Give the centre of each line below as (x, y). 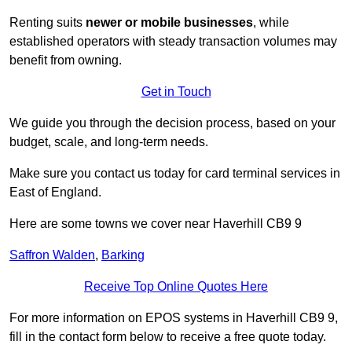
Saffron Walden (52, 255)
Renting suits (48, 23)
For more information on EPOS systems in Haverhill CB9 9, (174, 318)
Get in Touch (176, 92)
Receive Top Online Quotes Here (176, 287)
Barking (123, 255)
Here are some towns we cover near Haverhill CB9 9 (156, 224)
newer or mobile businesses (169, 23)
